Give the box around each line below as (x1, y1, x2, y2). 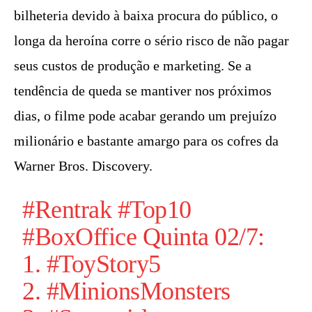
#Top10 (117, 196, 192, 224)
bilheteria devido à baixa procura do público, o (14, 8, 278, 24)
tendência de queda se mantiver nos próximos (14, 83, 272, 99)
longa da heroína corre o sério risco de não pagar (14, 33, 289, 49)
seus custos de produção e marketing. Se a (14, 58, 251, 74)
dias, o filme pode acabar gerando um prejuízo (14, 108, 276, 124)
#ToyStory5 (46, 250, 161, 279)
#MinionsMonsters (46, 277, 231, 306)
